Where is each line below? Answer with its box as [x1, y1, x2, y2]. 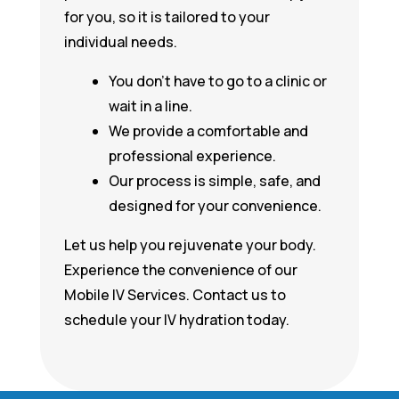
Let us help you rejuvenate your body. [63, 235, 316, 255]
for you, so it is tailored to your [63, 7, 270, 27]
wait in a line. [108, 96, 192, 116]
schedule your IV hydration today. [63, 310, 289, 330]
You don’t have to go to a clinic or [108, 71, 327, 91]
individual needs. [63, 32, 177, 52]
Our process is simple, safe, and [108, 171, 321, 191]
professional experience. [108, 146, 276, 166]
